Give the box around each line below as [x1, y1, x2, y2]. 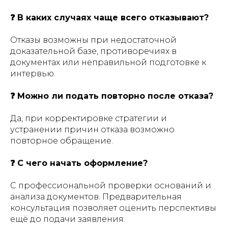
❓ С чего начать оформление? [10, 158, 148, 168]
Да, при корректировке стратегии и [10, 113, 167, 123]
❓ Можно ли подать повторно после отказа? [10, 91, 213, 101]
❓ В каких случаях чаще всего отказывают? [10, 13, 209, 22]
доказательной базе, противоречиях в [10, 46, 177, 56]
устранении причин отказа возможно [10, 125, 175, 134]
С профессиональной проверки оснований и [10, 181, 211, 190]
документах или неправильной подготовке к [10, 58, 206, 67]
